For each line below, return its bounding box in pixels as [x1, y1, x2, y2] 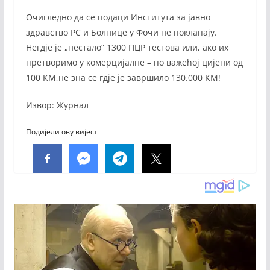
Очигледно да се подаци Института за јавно [25, 11, 210, 23]
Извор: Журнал [25, 99, 89, 111]
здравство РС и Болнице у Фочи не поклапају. [25, 26, 217, 38]
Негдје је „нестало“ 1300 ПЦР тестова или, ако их [25, 41, 228, 53]
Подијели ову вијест [25, 126, 98, 137]
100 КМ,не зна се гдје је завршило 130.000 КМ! [25, 71, 223, 83]
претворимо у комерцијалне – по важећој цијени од [25, 56, 243, 68]
